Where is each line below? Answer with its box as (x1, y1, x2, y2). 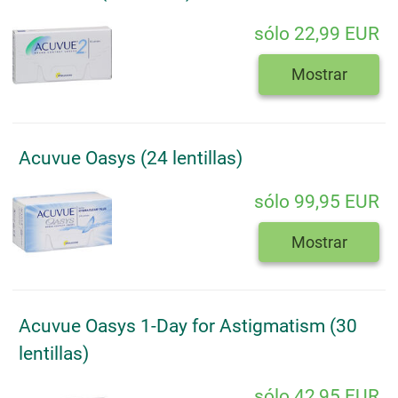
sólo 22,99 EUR (254, 23, 379, 45)
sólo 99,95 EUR (254, 190, 379, 212)
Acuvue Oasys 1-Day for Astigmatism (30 (19, 314, 357, 337)
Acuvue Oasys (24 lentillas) (19, 147, 243, 170)
